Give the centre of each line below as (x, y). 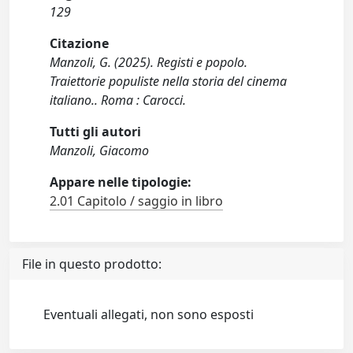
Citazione (80, 44)
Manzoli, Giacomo (100, 151)
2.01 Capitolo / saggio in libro (137, 201)
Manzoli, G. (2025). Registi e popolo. (149, 63)
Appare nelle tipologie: (121, 182)
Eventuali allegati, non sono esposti (149, 315)
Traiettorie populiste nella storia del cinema (169, 82)
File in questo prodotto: (92, 264)
